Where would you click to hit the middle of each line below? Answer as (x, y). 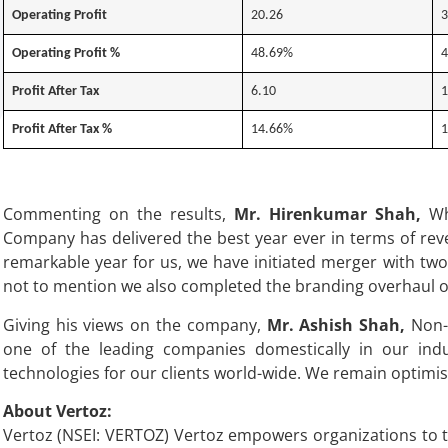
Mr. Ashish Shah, (336, 324)
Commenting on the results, (118, 214)
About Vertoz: (57, 411)
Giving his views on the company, (134, 324)
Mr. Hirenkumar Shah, (327, 214)
